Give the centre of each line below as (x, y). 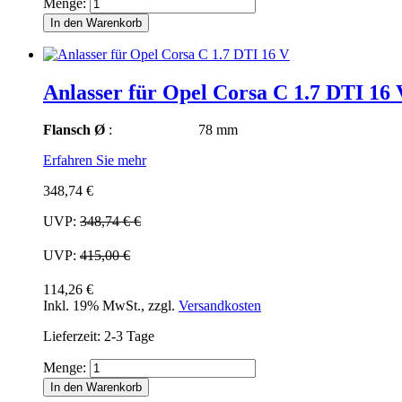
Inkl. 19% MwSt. (92, 306)
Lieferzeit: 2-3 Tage (99, 336)
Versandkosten (220, 306)
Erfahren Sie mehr (95, 161)
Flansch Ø (74, 130)
